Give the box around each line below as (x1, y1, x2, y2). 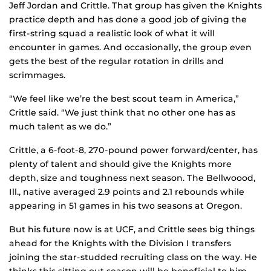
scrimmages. (9, 70, 65, 81)
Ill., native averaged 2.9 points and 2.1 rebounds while (9, 186, 244, 198)
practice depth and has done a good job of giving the (9, 14, 247, 25)
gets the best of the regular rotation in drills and (9, 56, 224, 67)
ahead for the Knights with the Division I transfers (9, 238, 231, 249)
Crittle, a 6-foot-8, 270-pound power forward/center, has (9, 145, 258, 156)
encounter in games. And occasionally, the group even (9, 42, 252, 53)
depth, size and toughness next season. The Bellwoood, (9, 172, 255, 184)
